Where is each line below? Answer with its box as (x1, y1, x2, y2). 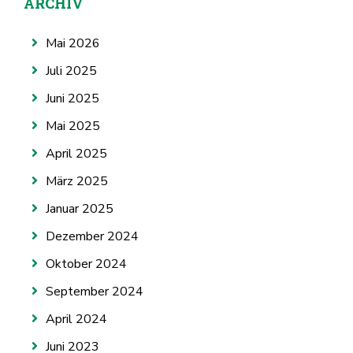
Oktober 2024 (46, 255, 127, 273)
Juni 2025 (46, 89, 99, 107)
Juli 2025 (46, 61, 97, 80)
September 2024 (46, 282, 143, 300)
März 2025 (46, 172, 108, 190)
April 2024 (46, 310, 107, 328)
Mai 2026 (46, 34, 100, 52)
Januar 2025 (46, 199, 113, 217)
